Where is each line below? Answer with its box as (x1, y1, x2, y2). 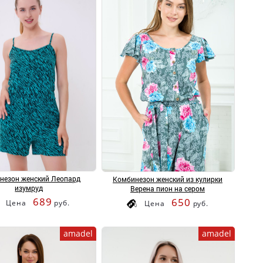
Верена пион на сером (130, 183, 205, 193)
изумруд (15, 183, 43, 193)
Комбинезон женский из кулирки (112, 174, 222, 184)
